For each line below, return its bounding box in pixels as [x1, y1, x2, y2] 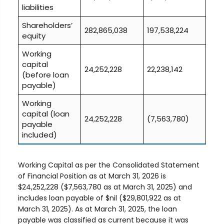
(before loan [22, 69, 69, 80]
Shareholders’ [22, 20, 73, 30]
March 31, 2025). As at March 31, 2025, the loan [17, 204, 177, 214]
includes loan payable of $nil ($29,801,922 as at [17, 193, 181, 203]
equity [22, 30, 46, 41]
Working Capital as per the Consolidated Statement [17, 160, 199, 170]
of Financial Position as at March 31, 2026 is [17, 171, 166, 181]
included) [22, 129, 57, 140]
